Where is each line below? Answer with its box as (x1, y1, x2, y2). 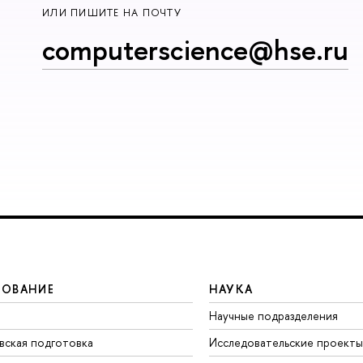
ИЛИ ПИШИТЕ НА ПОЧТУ (41, 6, 181, 20)
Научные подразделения (208, 307, 338, 323)
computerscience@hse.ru (41, 31, 348, 70)
